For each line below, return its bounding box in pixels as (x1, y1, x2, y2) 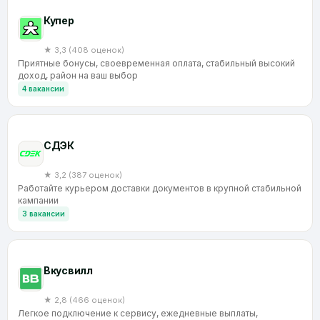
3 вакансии (22, 209, 65, 218)
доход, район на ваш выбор (18, 70, 138, 81)
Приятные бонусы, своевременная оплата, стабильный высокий (18, 58, 295, 69)
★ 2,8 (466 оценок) (44, 295, 125, 305)
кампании (18, 195, 59, 206)
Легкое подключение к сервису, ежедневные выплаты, (18, 308, 258, 319)
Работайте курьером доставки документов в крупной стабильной (18, 183, 301, 194)
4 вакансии (22, 84, 64, 93)
